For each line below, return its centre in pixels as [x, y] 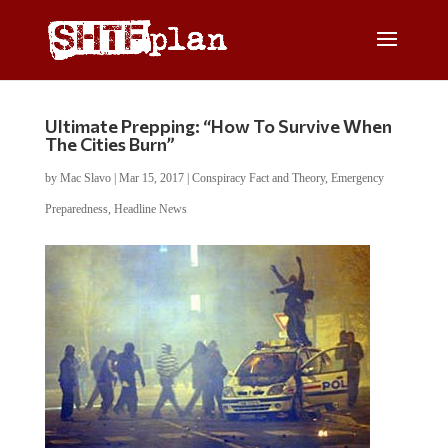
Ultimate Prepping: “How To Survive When [218, 126]
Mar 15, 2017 [151, 178]
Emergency [357, 178]
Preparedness [76, 209]
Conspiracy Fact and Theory [258, 178]
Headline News [150, 209]
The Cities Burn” [109, 144]
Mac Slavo [85, 178]
